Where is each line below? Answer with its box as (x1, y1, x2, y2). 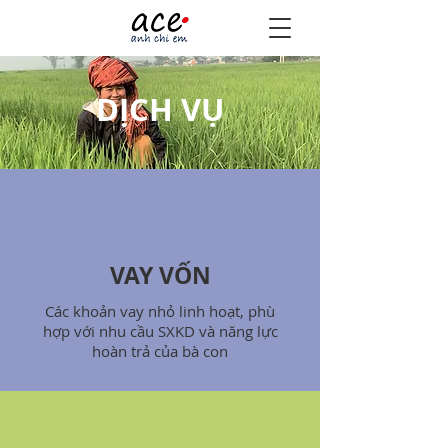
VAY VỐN (109, 259, 211, 291)
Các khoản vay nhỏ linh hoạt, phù (45, 301, 275, 321)
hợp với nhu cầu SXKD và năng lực (42, 321, 278, 341)
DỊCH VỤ (88, 88, 232, 131)
